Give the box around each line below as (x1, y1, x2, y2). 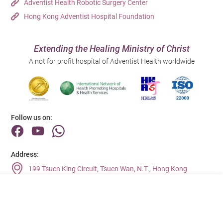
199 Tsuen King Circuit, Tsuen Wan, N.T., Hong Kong (28, 165, 188, 173)
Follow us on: (11, 113, 53, 122)
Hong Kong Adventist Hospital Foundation (24, 12, 155, 21)
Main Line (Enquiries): (11, 187, 81, 195)
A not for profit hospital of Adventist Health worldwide (28, 57, 195, 66)
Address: (11, 150, 39, 159)
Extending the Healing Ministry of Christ (33, 43, 190, 54)
